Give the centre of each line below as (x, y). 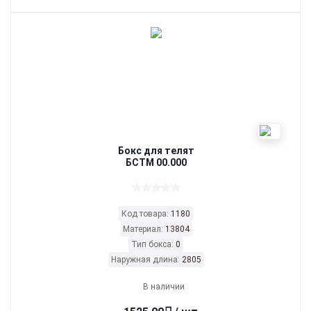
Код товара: (146, 214)
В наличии (164, 287)
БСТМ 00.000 (156, 162)
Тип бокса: (153, 244)
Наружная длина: (146, 260)
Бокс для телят (156, 151)
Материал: (144, 229)
